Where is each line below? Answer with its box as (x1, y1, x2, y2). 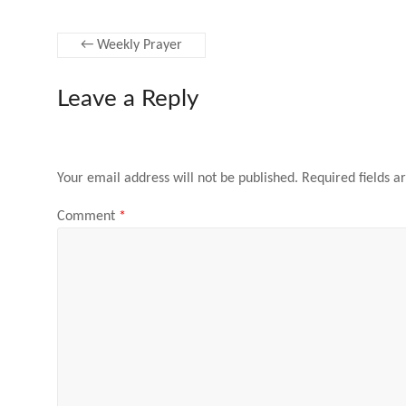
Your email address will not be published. (57, 171, 298, 187)
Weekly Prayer (93, 38, 182, 53)
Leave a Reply (57, 87, 198, 111)
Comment (57, 208, 119, 224)
